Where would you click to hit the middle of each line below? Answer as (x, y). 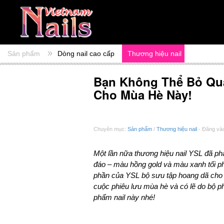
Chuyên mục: (110, 129)
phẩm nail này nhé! (124, 197)
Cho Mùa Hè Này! (143, 95)
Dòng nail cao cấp (86, 54)
